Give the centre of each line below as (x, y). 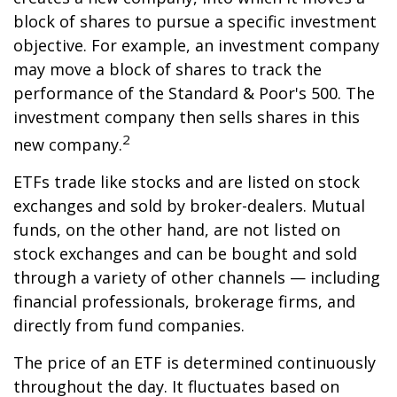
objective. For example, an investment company (196, 45)
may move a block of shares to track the (167, 69)
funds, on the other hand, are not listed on (177, 230)
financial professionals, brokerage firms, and (184, 301)
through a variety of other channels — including (197, 277)
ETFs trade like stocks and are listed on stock (187, 182)
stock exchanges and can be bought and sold (185, 253)
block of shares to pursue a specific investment (195, 21)
